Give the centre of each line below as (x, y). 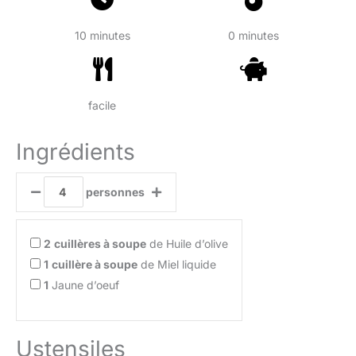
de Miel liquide (177, 264)
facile (103, 106)
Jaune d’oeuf (84, 284)
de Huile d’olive (187, 243)
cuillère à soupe (95, 264)
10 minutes (102, 36)
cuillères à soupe (100, 243)
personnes (114, 192)
